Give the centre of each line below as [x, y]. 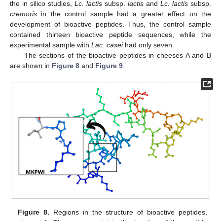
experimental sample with [51, 45]
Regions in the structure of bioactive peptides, [128, 212]
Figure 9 [109, 65]
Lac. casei [107, 45]
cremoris [23, 14]
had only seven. [148, 45]
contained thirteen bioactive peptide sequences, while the [110, 34]
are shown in [31, 65]
